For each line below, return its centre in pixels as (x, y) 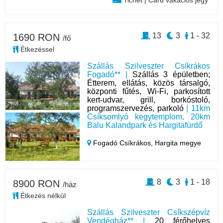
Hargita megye (178, 143)
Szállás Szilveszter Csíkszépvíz (149, 212)
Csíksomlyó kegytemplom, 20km (149, 117)
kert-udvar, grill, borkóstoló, (149, 100)
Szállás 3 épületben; (171, 74)
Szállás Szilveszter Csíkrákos (149, 66)
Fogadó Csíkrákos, (123, 143)
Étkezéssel (36, 49)
